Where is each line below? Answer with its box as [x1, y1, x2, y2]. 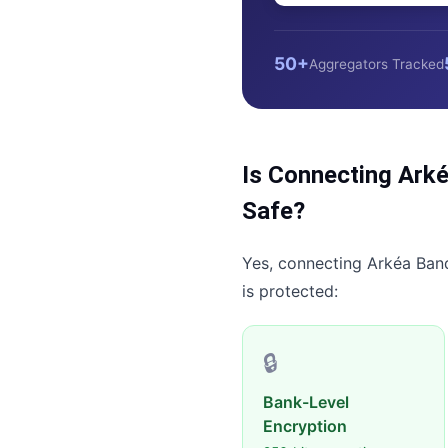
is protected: [242, 281, 338, 301]
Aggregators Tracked [309, 56, 444, 72]
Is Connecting [242, 161, 398, 189]
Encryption [263, 416, 347, 436]
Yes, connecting [242, 253, 367, 273]
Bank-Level [263, 392, 349, 412]
